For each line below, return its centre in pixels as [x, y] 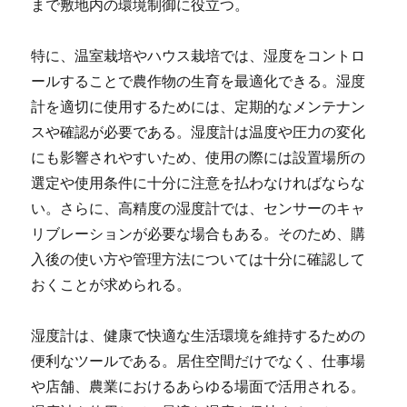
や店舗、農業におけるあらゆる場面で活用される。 [199, 385]
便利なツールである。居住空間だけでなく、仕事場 [199, 360]
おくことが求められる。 [111, 283]
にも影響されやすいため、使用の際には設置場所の [199, 156]
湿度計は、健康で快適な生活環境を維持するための [199, 334]
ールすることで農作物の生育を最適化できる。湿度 [199, 80]
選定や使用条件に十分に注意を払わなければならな [199, 182]
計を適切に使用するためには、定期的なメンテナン [199, 105]
